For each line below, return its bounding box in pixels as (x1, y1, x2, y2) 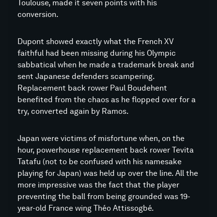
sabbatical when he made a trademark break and (17, 60, 194, 69)
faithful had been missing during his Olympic (17, 48, 176, 58)
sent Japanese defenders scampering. (17, 72, 155, 81)
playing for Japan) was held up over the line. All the (17, 169, 198, 178)
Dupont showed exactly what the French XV (17, 37, 173, 46)
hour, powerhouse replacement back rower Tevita (17, 145, 194, 155)
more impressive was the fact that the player (17, 180, 179, 189)
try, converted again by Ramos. (17, 107, 129, 116)
